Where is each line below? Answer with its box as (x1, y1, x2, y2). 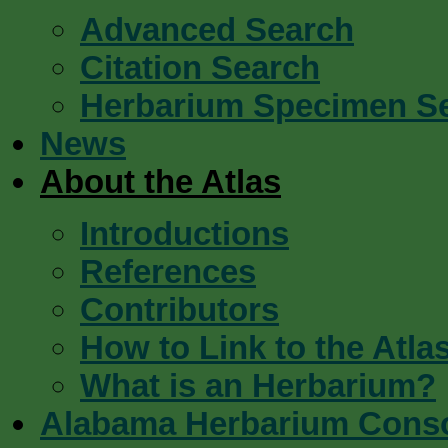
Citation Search (80, 49, 320, 86)
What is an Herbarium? (80, 367, 436, 404)
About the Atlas (40, 163, 281, 200)
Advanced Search (80, 11, 354, 48)
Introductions (80, 215, 289, 252)
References (80, 253, 256, 290)
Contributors (80, 291, 279, 328)
